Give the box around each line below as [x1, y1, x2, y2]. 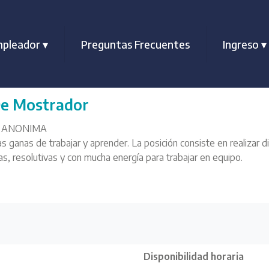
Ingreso [223, 37, 261, 51]
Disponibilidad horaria [144, 250, 244, 262]
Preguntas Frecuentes [81, 37, 190, 51]
